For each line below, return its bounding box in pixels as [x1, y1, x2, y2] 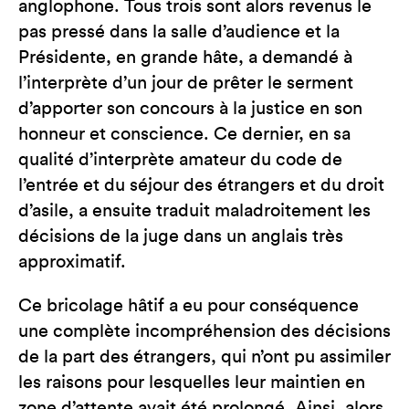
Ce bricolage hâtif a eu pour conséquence [18, 297, 359, 315]
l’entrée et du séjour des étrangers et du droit [18, 176, 384, 194]
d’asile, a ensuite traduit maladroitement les [18, 202, 371, 220]
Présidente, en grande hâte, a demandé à [18, 48, 352, 67]
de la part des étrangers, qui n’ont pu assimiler [18, 348, 391, 366]
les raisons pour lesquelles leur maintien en [18, 373, 365, 392]
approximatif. [18, 253, 126, 271]
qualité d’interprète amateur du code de [18, 151, 342, 169]
